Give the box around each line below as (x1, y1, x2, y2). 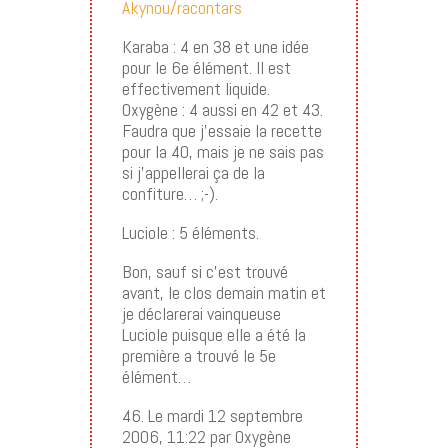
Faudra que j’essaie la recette (121, 118, 322, 142)
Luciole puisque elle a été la (121, 322, 306, 346)
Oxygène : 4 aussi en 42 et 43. (121, 97, 323, 121)
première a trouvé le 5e (121, 343, 276, 367)
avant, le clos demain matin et (121, 280, 326, 304)
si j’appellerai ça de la (121, 160, 265, 184)
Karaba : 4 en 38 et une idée (121, 34, 309, 58)
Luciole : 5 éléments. (121, 220, 259, 244)
